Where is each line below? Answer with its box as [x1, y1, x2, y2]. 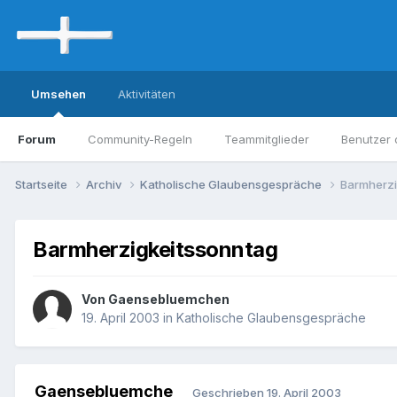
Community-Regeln [88, 132, 192, 146]
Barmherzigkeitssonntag [33, 236, 278, 262]
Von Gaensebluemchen [82, 292, 230, 307]
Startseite [15, 176, 70, 191]
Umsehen [31, 87, 86, 101]
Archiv [86, 176, 124, 191]
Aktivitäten [118, 87, 175, 101]
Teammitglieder [224, 132, 309, 146]
